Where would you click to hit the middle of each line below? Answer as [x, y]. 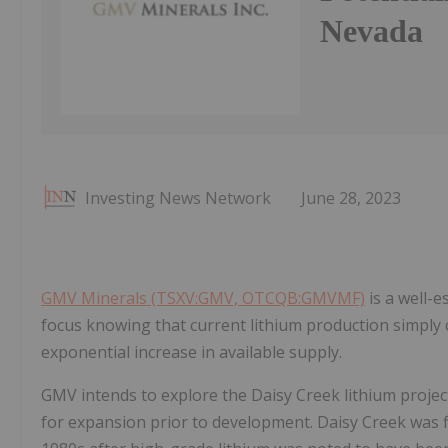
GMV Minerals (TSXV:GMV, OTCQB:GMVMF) [203, 298]
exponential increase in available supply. [191, 352]
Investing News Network [178, 198]
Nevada [372, 31]
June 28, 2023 [351, 198]
